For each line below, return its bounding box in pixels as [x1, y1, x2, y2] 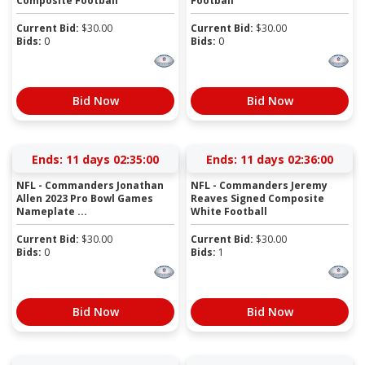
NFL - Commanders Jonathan [16, 178, 164, 192]
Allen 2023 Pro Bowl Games [16, 191, 153, 205]
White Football [191, 204, 267, 218]
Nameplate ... [16, 204, 87, 218]
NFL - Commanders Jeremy [191, 178, 328, 192]
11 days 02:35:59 [240, 151, 333, 167]
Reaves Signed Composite [191, 191, 324, 205]
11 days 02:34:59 [66, 151, 159, 167]
